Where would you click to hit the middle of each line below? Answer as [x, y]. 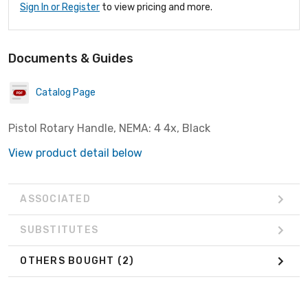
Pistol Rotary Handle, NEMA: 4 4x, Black [109, 128]
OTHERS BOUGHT [69, 261]
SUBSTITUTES [59, 230]
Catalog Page [66, 93]
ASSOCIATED [55, 199]
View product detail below [75, 153]
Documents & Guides [71, 58]
